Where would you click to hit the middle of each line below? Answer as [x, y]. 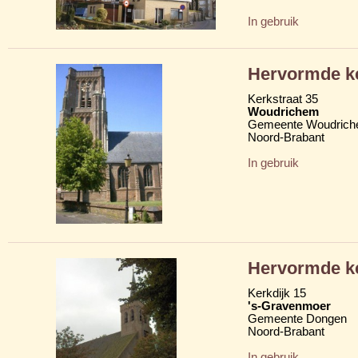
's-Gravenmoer [289, 306]
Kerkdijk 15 [277, 293]
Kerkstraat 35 [283, 99]
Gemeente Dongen [297, 318]
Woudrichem [283, 111]
